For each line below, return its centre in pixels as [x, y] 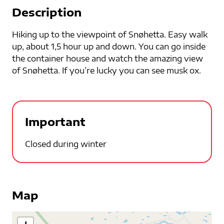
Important [55, 122]
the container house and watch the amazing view [107, 59]
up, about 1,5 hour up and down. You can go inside [109, 47]
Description [47, 12]
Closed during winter [66, 144]
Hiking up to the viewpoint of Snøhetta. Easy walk [110, 35]
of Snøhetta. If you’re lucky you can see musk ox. [106, 71]
